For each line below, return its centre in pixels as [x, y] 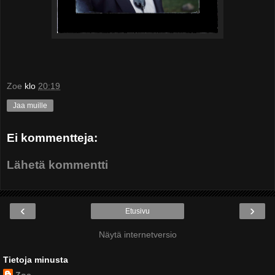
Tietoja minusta [36, 260]
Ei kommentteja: [52, 138]
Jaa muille [30, 106]
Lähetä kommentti [57, 165]
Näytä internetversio [137, 235]
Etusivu [137, 211]
